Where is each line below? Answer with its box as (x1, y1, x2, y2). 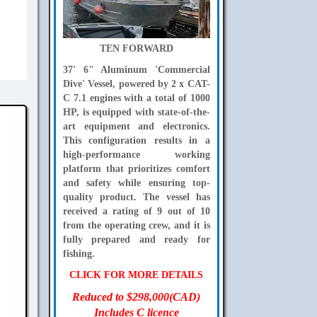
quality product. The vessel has (62, 191, 210, 202)
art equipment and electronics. (62, 120, 210, 132)
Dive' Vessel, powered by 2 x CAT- (62, 78, 210, 89)
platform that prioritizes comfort (62, 163, 210, 174)
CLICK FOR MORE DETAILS (69, 269, 204, 280)
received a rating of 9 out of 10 (62, 205, 210, 217)
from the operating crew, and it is (62, 219, 210, 231)
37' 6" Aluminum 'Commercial (62, 64, 210, 75)
